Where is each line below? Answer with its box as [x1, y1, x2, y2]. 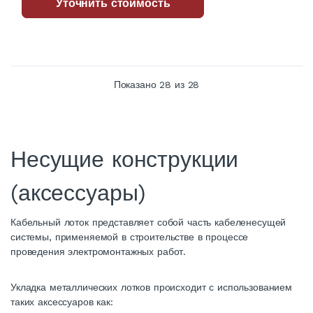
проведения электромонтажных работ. [10, 246, 187, 258]
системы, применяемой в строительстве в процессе [10, 231, 249, 243]
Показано [113, 79, 160, 91]
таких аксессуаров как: [10, 296, 113, 308]
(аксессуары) [10, 180, 147, 207]
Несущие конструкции [10, 146, 239, 173]
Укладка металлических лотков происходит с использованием [10, 282, 292, 293]
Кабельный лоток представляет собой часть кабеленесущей [10, 217, 286, 228]
